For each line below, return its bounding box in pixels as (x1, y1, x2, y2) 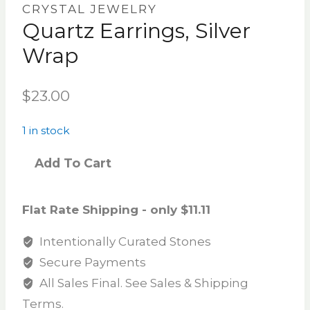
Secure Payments (37, 255, 147, 270)
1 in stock (22, 123, 70, 137)
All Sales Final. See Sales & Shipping (37, 276, 249, 291)
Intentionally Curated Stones (37, 235, 212, 249)
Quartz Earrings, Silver (22, 18, 250, 44)
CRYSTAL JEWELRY (22, 2, 157, 17)
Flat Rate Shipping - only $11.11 (22, 203, 210, 217)
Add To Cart (34, 156, 111, 171)
